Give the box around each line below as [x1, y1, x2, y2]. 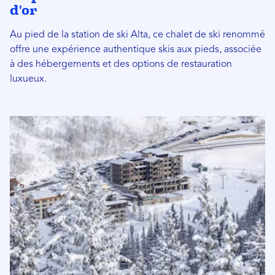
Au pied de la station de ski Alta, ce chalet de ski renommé [10, 29, 265, 40]
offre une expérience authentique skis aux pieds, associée [10, 44, 261, 55]
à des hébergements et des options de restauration [10, 59, 232, 69]
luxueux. [10, 74, 47, 84]
